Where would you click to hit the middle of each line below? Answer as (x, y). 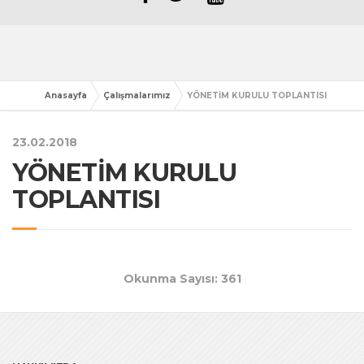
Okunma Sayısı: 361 (182, 279)
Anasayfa (66, 95)
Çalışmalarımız (137, 95)
